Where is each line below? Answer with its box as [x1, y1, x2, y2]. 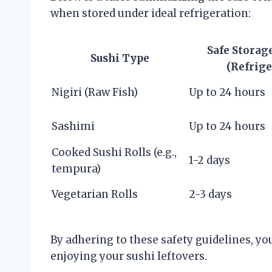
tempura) [52, 161, 101, 175]
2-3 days [189, 187, 232, 201]
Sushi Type [90, 51, 149, 65]
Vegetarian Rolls [52, 187, 138, 201]
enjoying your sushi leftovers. [50, 249, 207, 263]
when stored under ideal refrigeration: [50, 6, 251, 20]
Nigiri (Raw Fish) [52, 85, 138, 99]
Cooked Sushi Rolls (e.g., [52, 145, 177, 159]
